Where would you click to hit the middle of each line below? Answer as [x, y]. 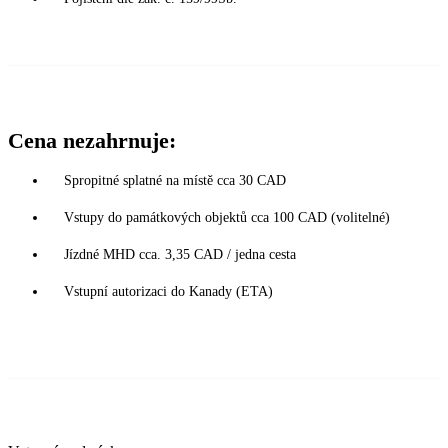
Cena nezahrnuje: [92, 141]
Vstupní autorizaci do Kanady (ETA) [168, 292]
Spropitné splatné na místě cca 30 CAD [175, 181]
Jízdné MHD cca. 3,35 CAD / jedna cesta [180, 255]
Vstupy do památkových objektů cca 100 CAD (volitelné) [227, 218]
